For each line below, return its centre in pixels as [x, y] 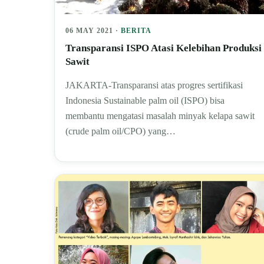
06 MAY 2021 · [93, 31]
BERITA [136, 31]
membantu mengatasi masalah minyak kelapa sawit [160, 116]
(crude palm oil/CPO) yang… [121, 131]
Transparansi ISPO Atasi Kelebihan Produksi [164, 48]
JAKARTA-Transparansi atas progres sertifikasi [154, 85]
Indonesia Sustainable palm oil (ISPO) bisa [145, 101]
